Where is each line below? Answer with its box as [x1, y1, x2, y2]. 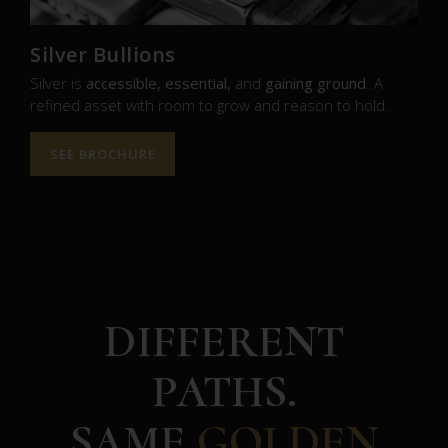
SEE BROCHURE [49, 144, 156, 163]
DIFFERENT [104, 313, 344, 369]
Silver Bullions [30, 41, 176, 68]
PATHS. [151, 363, 297, 419]
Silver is [30, 73, 86, 93]
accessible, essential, [86, 73, 231, 93]
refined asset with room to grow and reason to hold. [30, 95, 389, 115]
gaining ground [265, 73, 366, 93]
